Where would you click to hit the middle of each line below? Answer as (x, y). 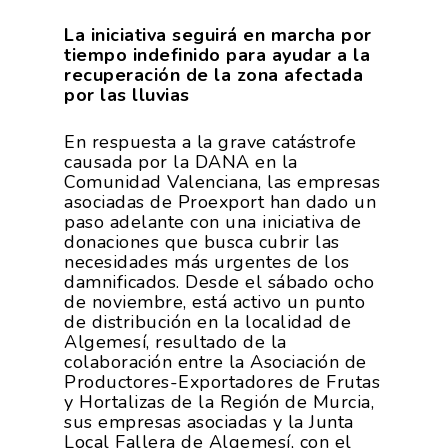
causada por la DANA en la (181, 162)
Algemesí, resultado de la (175, 342)
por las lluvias (127, 95)
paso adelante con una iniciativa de (213, 222)
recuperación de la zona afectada (213, 75)
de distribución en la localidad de (207, 322)
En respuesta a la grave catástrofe (210, 142)
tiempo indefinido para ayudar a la (217, 55)
